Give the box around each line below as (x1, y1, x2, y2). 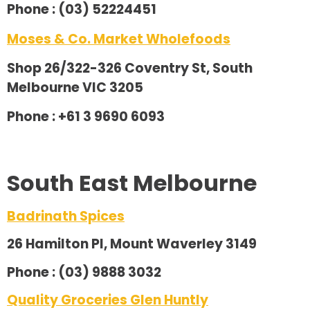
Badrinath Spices (7, 206, 125, 226)
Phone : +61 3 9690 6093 (7, 107, 165, 127)
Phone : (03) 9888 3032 (7, 262, 161, 282)
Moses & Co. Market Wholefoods (7, 29, 230, 48)
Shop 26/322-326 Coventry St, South (7, 59, 253, 78)
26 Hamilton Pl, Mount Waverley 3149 (7, 235, 257, 254)
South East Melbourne (7, 167, 257, 199)
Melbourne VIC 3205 (7, 78, 143, 98)
